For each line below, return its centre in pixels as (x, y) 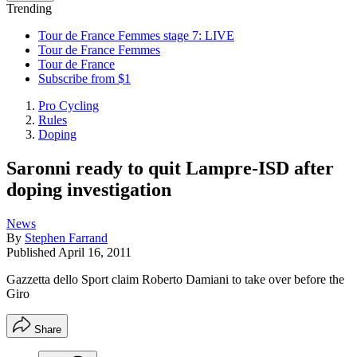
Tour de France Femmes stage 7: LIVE (136, 35)
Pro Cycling (69, 106)
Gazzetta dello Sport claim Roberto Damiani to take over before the (175, 279)
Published (32, 252)
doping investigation (89, 189)
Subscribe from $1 (84, 78)
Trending (29, 8)
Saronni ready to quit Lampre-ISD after (170, 168)
